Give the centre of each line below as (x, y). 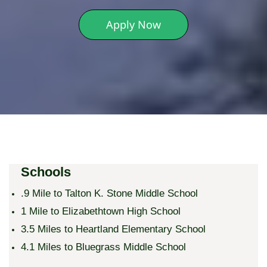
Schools (46, 172)
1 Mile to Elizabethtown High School (101, 211)
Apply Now (133, 24)
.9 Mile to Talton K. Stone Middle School (109, 193)
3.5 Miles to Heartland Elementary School (113, 229)
